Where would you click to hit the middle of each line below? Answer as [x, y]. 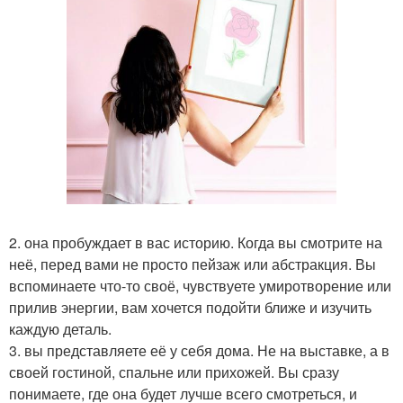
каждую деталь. [60, 329]
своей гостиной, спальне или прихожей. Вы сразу [174, 372]
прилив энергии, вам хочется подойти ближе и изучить [190, 307]
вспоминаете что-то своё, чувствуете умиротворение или [200, 286]
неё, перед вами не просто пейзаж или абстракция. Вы [193, 264]
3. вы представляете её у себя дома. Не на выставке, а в [199, 350]
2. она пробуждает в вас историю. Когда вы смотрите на [196, 242]
